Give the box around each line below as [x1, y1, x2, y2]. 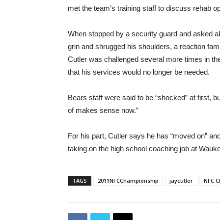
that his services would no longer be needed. [68, 68, 210, 76]
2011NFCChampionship [98, 177, 159, 184]
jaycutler [169, 177, 193, 184]
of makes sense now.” [68, 106, 138, 114]
